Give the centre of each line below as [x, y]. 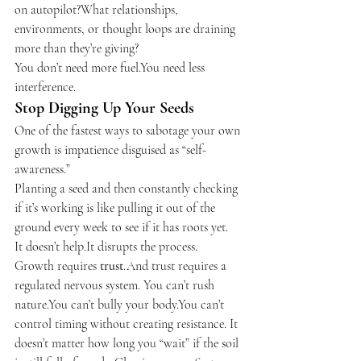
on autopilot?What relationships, [98, 10]
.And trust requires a [176, 266]
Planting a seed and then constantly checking [128, 189]
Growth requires [57, 266]
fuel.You [140, 68]
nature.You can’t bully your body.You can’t [121, 305]
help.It [79, 247]
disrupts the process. [146, 247]
